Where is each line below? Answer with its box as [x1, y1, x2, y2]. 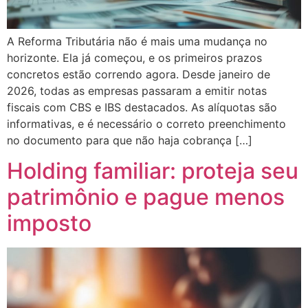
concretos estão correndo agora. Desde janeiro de [7, 67, 270, 81]
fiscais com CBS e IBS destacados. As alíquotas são [7, 100, 277, 114]
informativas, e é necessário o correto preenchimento [7, 116, 286, 131]
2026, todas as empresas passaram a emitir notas [7, 83, 267, 98]
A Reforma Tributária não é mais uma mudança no [7, 34, 267, 48]
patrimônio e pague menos [7, 184, 285, 211]
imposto [7, 210, 91, 237]
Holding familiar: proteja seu [7, 157, 298, 185]
